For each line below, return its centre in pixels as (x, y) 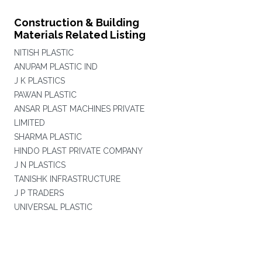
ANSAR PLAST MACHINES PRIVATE (79, 109)
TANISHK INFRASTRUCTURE (67, 179)
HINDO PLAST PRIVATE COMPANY (78, 151)
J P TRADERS (39, 193)
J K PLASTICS (39, 81)
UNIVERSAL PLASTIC (53, 207)
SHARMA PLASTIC (48, 137)
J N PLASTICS (39, 165)
